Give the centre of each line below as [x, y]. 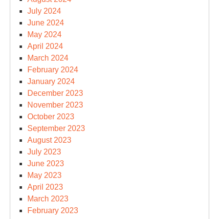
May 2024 [44, 34]
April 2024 [45, 46]
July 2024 [44, 11]
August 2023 [49, 140]
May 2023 [44, 175]
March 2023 [48, 198]
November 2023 [55, 105]
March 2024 [48, 58]
